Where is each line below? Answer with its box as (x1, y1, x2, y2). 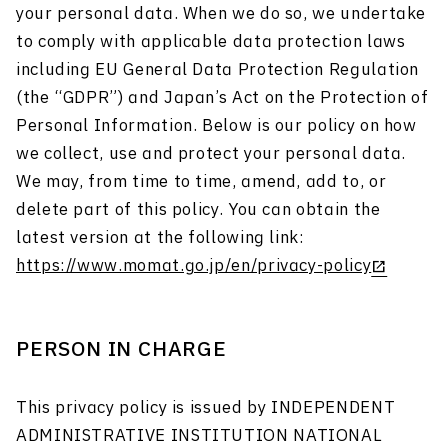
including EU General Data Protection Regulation (16, 58, 420, 83)
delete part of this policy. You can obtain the (16, 198, 381, 223)
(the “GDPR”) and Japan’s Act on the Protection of (16, 86, 429, 111)
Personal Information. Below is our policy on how (16, 114, 417, 139)
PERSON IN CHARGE (16, 335, 227, 366)
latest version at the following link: (16, 226, 305, 251)
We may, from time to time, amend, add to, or (16, 170, 387, 195)
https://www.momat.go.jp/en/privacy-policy (16, 254, 372, 279)
